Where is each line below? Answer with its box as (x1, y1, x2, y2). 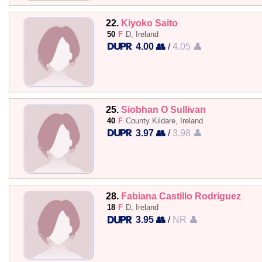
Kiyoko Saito (120, 17, 178, 28)
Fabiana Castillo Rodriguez (120, 191, 241, 202)
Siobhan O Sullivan (120, 104, 206, 115)
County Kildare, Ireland (125, 116, 203, 125)
